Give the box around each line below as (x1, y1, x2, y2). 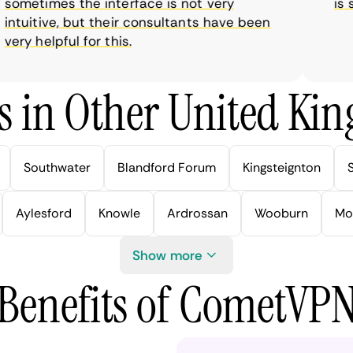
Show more (132, 247, 202, 264)
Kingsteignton (243, 159, 321, 176)
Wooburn (254, 205, 308, 221)
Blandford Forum (117, 159, 216, 176)
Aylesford (15, 205, 72, 221)
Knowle (98, 205, 140, 221)
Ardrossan (166, 205, 228, 221)
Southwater (24, 159, 91, 176)
